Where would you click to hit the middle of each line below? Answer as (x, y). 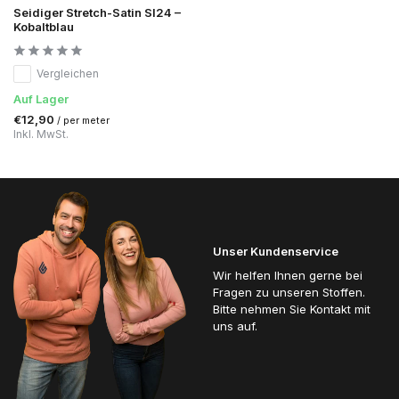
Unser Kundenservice (276, 251)
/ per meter (83, 120)
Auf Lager (41, 98)
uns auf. (235, 326)
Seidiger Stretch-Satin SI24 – (97, 12)
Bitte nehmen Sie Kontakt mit (292, 309)
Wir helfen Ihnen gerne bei (288, 275)
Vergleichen (68, 73)
